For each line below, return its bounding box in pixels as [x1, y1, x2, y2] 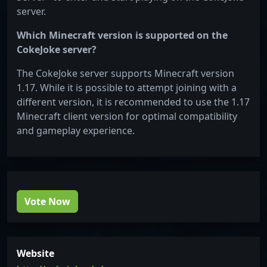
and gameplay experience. [17, 124, 135, 138]
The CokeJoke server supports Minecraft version [17, 67, 234, 80]
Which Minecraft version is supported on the [17, 29, 228, 42]
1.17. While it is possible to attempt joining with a [17, 81, 237, 95]
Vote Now [24, 195, 70, 209]
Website [17, 247, 54, 260]
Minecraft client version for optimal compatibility [17, 110, 237, 123]
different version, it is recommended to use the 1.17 [17, 95, 250, 109]
